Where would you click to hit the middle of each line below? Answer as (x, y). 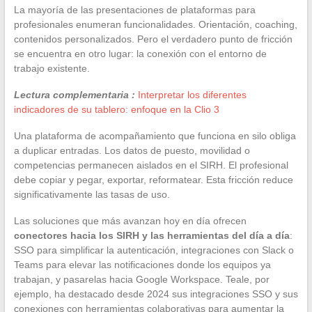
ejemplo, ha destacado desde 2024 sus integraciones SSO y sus (156, 294)
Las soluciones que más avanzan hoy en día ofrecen (130, 220)
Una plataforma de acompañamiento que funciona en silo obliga (155, 135)
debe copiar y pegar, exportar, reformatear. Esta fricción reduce (153, 179)
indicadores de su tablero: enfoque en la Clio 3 (116, 109)
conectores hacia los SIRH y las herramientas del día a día (151, 235)
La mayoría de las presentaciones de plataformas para (134, 9)
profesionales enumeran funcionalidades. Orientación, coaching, (155, 24)
